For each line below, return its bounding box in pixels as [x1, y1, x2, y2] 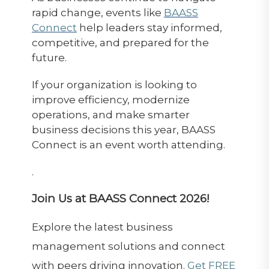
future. [31, 51, 67, 64]
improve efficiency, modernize [31, 93, 190, 106]
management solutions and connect [31, 240, 225, 252]
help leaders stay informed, [76, 21, 222, 34]
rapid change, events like [31, 6, 164, 19]
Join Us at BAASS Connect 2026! [31, 191, 210, 205]
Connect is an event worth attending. [31, 138, 225, 151]
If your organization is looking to [31, 78, 197, 91]
